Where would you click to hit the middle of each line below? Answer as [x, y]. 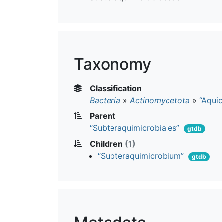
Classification [115, 88]
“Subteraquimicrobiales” [135, 128]
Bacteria [105, 100]
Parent [102, 116]
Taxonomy [112, 64]
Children [106, 143]
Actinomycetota [160, 100]
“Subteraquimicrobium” [141, 155]
